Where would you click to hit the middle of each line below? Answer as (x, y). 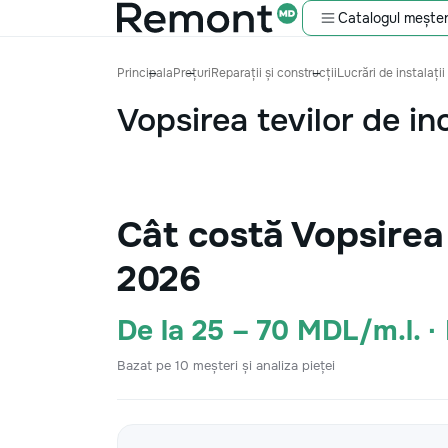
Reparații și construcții (274, 73)
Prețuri (192, 73)
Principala (145, 73)
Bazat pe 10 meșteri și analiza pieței (226, 365)
